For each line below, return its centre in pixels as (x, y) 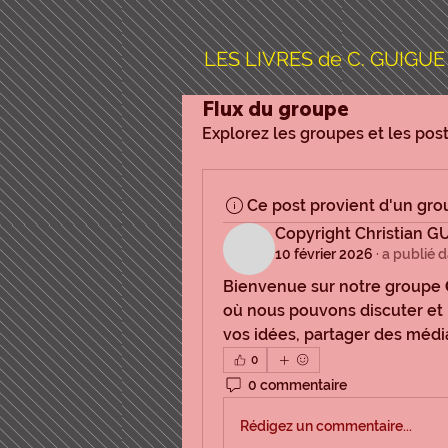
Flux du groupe (275, 109)
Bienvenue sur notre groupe (334, 287)
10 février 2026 (324, 254)
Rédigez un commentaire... (326, 425)
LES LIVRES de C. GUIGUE (324, 59)
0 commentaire (297, 384)
